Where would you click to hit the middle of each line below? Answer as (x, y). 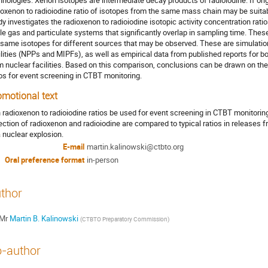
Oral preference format (45, 159)
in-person (103, 159)
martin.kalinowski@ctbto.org (135, 146)
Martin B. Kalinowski (44, 218)
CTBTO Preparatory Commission (124, 219)
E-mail (74, 146)
